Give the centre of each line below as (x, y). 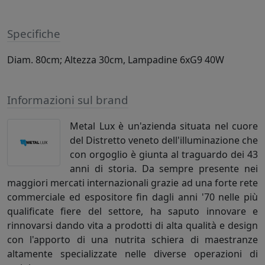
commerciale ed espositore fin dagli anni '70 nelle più (132, 197)
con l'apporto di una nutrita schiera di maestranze (132, 240)
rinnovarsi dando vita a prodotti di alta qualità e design (132, 226)
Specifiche (34, 34)
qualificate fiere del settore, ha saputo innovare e (132, 211)
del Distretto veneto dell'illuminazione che (164, 140)
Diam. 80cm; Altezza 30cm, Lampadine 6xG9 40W (116, 60)
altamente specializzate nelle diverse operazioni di (132, 254)
